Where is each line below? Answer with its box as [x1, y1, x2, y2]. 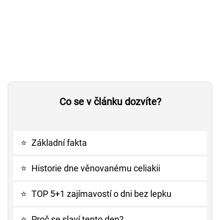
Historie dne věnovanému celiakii [31, 163, 160, 174]
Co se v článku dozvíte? [59, 96, 161, 108]
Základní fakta [31, 137, 87, 148]
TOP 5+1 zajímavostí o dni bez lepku [31, 189, 171, 199]
